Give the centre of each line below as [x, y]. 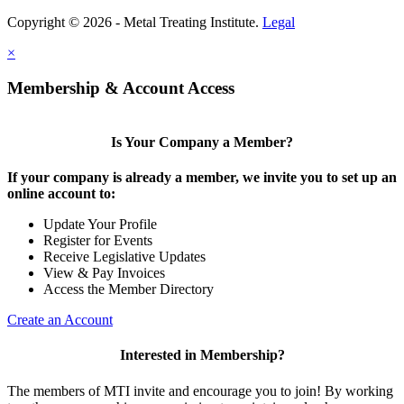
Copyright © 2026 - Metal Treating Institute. [135, 22]
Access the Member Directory [129, 289]
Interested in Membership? [202, 355]
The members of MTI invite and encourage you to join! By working [200, 390]
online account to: [61, 193]
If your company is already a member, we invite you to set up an [202, 177]
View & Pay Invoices [104, 272]
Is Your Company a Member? [202, 142]
